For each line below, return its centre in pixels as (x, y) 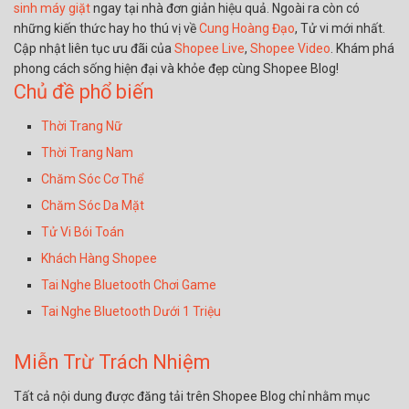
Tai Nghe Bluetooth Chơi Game (129, 285)
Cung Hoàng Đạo (247, 29)
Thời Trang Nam (87, 153)
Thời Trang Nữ (82, 126)
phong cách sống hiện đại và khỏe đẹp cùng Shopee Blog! (176, 69)
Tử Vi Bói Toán (83, 232)
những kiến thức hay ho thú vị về (106, 29)
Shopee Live (210, 49)
